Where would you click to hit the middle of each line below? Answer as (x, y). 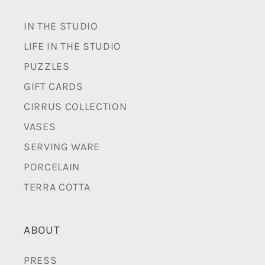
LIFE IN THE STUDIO (72, 46)
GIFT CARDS (54, 87)
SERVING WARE (62, 147)
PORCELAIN (52, 167)
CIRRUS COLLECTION (75, 107)
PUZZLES (47, 67)
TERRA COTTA (57, 187)
